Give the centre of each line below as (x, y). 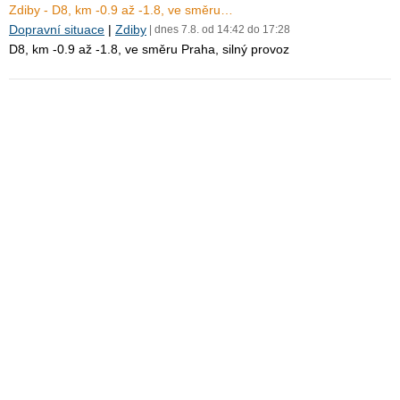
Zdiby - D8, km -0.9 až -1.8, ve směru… (121, 10)
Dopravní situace (57, 29)
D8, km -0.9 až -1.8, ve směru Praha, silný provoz (149, 49)
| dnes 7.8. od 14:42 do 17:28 (218, 29)
